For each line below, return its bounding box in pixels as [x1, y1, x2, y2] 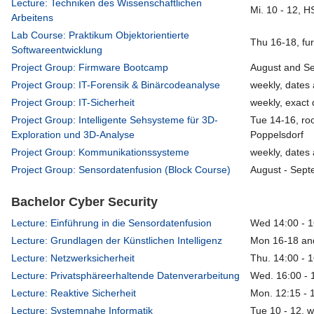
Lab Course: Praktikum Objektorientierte [11, 29, 190, 41]
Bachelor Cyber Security [11, 195, 158, 210]
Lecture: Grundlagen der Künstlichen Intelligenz [11, 235, 223, 247]
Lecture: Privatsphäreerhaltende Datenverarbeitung [11, 270, 240, 282]
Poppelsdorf [250, 129, 304, 141]
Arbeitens [11, 12, 54, 24]
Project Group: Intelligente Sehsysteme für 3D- [11, 114, 219, 126]
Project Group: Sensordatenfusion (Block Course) [11, 164, 231, 176]
